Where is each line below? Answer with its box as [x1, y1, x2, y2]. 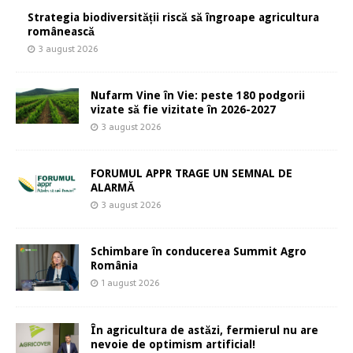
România [91, 258, 138, 272]
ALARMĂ [91, 180, 135, 194]
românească [28, 24, 95, 38]
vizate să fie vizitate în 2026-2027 [91, 102, 276, 116]
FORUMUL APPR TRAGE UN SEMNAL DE [91, 166, 292, 180]
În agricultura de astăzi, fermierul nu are [91, 324, 318, 337]
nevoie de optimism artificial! [91, 338, 255, 351]
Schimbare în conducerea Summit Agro [91, 244, 307, 258]
